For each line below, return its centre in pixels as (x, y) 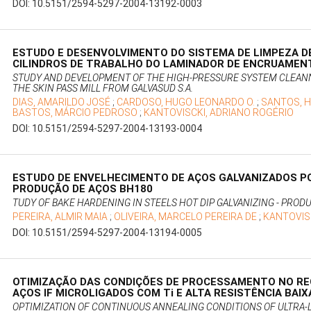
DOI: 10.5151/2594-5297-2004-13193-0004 (108, 129)
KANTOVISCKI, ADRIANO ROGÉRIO (219, 113)
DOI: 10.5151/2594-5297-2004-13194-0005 (108, 233)
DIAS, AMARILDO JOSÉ (63, 102)
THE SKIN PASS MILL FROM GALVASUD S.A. (103, 89)
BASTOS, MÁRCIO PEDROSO (76, 113)
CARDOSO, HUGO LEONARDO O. (187, 102)
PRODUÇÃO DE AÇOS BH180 (83, 189)
